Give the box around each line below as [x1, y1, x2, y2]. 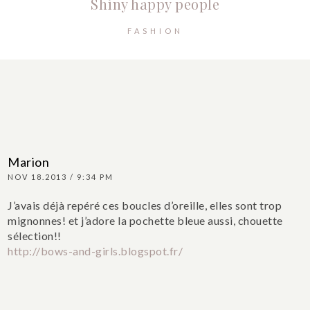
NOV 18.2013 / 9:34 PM [8, 172, 114, 182]
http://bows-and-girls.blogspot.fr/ [8, 244, 183, 258]
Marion [8, 154, 50, 170]
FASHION [127, 26, 183, 36]
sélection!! [8, 229, 62, 243]
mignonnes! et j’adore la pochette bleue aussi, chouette [8, 214, 283, 228]
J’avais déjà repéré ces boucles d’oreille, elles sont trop [8, 199, 282, 212]
